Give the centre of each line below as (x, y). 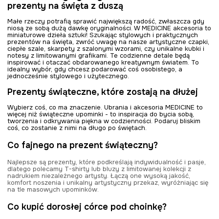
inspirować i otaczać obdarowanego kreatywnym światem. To (103, 62)
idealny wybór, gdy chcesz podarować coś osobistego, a (95, 69)
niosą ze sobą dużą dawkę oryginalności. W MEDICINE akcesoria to (109, 28)
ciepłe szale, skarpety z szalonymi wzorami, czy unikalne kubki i (106, 48)
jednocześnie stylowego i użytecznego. (68, 76)
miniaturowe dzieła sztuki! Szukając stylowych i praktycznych (103, 35)
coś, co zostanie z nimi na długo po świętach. (77, 128)
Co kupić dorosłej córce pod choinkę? (87, 207)
